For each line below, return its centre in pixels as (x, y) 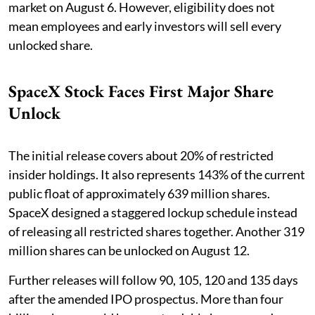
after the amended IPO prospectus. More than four (146, 299)
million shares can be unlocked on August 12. (129, 251)
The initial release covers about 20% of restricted (141, 156)
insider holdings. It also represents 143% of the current (157, 175)
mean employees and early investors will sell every (145, 26)
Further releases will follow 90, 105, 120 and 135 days (153, 280)
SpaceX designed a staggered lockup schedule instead (153, 213)
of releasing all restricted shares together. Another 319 (156, 232)
